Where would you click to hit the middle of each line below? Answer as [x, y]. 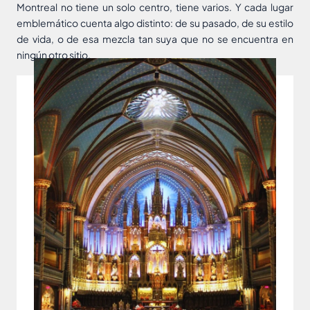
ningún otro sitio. [54, 55]
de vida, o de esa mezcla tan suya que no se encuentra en [155, 39]
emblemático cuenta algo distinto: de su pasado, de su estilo [155, 23]
